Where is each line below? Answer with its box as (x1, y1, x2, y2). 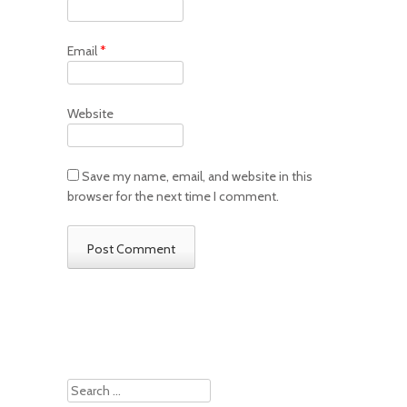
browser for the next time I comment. (67, 188, 279, 205)
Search (67, 380, 106, 397)
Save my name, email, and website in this (82, 168, 313, 185)
